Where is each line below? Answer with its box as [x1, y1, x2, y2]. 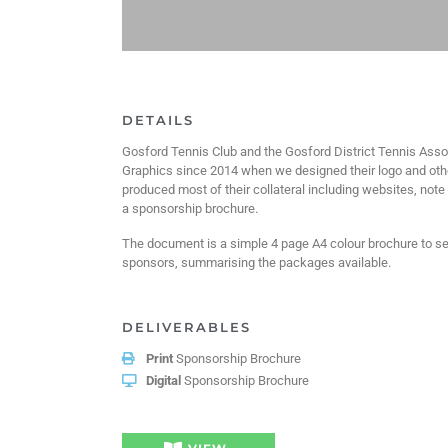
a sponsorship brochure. [122, 201, 261, 216]
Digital [146, 373, 181, 388]
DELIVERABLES [122, 320, 251, 335]
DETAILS [122, 113, 194, 128]
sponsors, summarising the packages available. [122, 255, 391, 270]
